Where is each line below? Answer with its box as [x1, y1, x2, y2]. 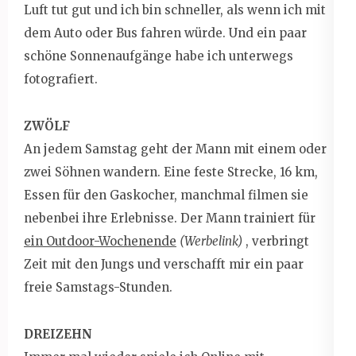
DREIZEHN [24, 326, 92, 342]
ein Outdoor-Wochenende [24, 233, 176, 249]
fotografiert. [24, 71, 98, 87]
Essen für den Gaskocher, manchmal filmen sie [24, 187, 308, 203]
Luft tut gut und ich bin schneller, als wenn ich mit [24, 2, 326, 17]
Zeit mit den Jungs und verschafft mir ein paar [24, 256, 304, 272]
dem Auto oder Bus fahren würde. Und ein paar [24, 25, 307, 41]
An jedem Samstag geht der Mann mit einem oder [24, 141, 327, 157]
